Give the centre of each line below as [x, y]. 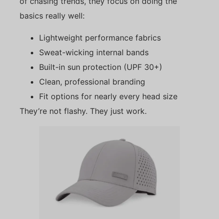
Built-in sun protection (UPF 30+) [101, 67]
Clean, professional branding [92, 81]
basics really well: [52, 16]
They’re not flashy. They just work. [83, 111]
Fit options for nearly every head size [108, 96]
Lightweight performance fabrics [100, 37]
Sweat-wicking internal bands [94, 52]
